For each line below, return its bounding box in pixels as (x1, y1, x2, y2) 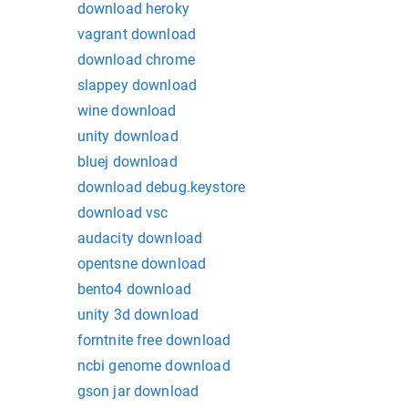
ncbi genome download (76, 357, 230, 375)
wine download (76, 102, 177, 120)
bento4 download (76, 280, 191, 299)
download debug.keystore (76, 178, 246, 197)
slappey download (76, 76, 198, 95)
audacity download (76, 229, 203, 248)
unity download (76, 127, 178, 146)
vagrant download (76, 25, 197, 44)
